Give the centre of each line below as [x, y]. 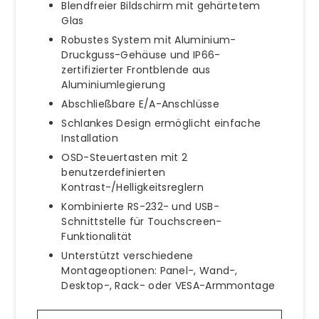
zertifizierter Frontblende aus [136, 69]
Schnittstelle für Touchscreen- [142, 221]
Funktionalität [97, 236]
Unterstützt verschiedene [127, 255]
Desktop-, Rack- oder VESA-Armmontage [168, 285]
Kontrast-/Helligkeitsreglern [132, 187]
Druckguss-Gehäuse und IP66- [141, 54]
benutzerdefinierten [114, 172]
